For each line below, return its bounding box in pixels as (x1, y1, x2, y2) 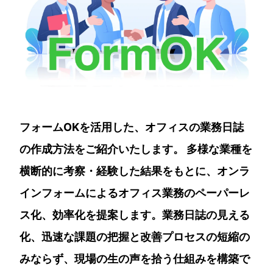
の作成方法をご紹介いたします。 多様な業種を (19, 143, 252, 155)
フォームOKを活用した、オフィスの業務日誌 (19, 121, 244, 133)
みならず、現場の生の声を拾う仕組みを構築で (19, 252, 250, 265)
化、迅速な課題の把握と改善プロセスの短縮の (19, 230, 250, 243)
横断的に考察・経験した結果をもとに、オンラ (19, 165, 250, 177)
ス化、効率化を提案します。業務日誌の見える (19, 208, 250, 221)
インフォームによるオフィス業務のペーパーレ (19, 186, 250, 199)
